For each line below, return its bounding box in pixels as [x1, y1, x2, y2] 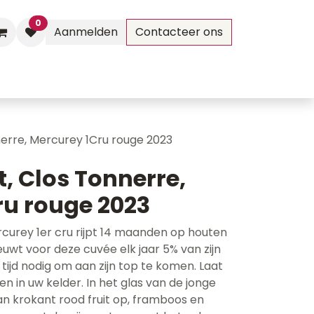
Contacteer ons [135, 24, 223, 40]
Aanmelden [54, 24, 118, 40]
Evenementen [2, 70, 81, 86]
